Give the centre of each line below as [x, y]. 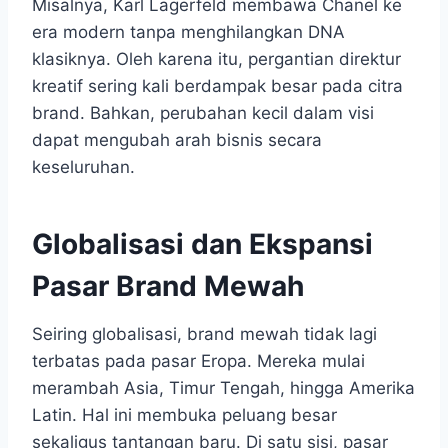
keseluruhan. [83, 166]
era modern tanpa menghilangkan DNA [188, 31]
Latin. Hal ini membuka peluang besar [184, 414]
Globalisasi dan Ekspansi [202, 243]
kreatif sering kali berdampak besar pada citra [217, 85]
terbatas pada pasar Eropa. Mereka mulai [198, 360]
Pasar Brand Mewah [168, 285]
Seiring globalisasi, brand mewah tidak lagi [204, 333]
